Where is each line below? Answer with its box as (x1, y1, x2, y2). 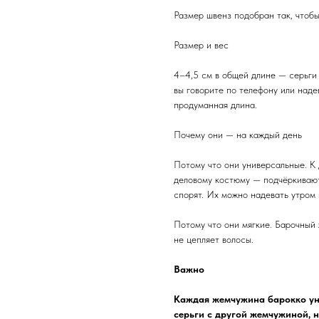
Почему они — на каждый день (174, 128, 302, 140)
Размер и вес (174, 38, 229, 51)
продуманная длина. (174, 98, 257, 110)
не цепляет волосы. (174, 233, 253, 245)
